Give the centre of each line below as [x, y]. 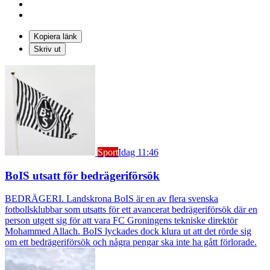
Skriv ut [47, 49]
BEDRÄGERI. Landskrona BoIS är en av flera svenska [111, 199]
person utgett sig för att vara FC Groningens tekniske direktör [121, 221]
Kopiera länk [55, 36]
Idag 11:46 [138, 152]
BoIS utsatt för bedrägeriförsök [82, 175]
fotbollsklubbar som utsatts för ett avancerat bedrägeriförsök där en [131, 210]
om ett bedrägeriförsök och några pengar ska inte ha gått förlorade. [131, 242]
